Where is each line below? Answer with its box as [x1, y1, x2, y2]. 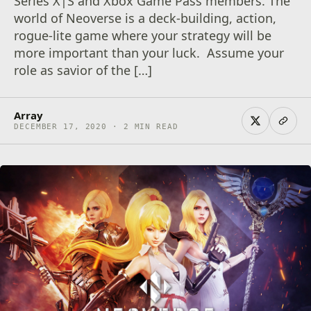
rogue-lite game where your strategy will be [14, 27, 272, 44]
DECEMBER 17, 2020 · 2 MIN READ [14, 122, 178, 131]
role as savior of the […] [14, 62, 153, 78]
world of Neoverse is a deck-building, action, [14, 10, 277, 26]
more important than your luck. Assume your [14, 44, 285, 61]
